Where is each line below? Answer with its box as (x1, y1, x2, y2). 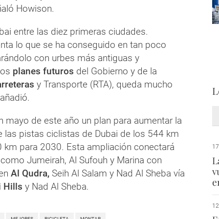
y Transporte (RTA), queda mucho (34, 78, 173, 90)
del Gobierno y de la (74, 65, 157, 77)
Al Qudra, (11, 167, 49, 179)
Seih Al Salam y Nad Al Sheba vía (49, 167, 185, 179)
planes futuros (13, 65, 74, 77)
